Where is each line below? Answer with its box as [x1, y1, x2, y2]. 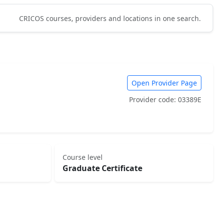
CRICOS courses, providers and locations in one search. [19, 13, 201, 23]
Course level [63, 153, 103, 162]
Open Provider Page [131, 78, 197, 88]
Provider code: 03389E [129, 95, 201, 104]
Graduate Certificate [63, 163, 142, 174]
